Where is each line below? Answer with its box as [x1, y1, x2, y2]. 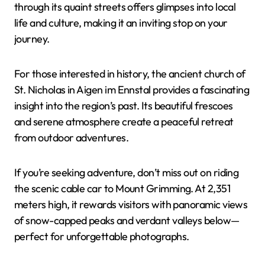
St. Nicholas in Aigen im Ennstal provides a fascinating [14, 82, 250, 96]
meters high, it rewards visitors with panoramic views [14, 197, 248, 211]
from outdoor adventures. [14, 130, 129, 144]
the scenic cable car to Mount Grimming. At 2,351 [14, 181, 231, 195]
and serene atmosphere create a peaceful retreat [14, 114, 234, 128]
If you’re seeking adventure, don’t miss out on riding [14, 165, 239, 179]
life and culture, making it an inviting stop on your [14, 15, 228, 30]
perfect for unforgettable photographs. [14, 229, 189, 243]
